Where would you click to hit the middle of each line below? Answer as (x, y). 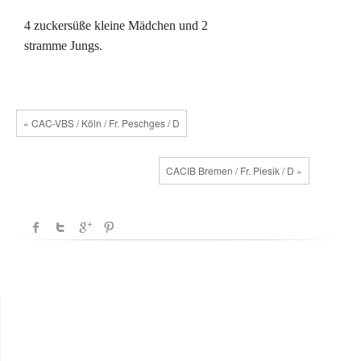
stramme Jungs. (63, 45)
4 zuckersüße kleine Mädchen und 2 (116, 25)
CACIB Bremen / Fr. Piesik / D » (234, 170)
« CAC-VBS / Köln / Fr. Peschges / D (102, 122)
